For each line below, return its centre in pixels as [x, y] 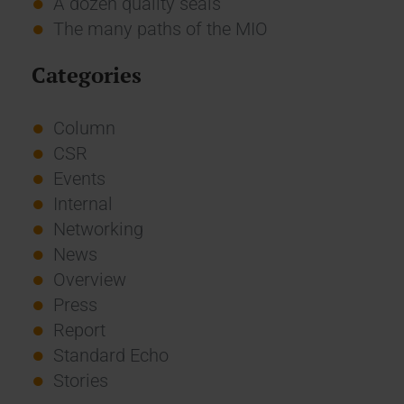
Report [79, 330]
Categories [86, 74]
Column [84, 128]
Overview [89, 279]
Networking [98, 229]
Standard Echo [110, 355]
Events [79, 178]
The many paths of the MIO [160, 28]
